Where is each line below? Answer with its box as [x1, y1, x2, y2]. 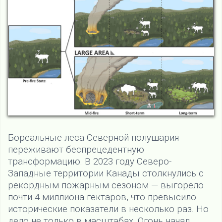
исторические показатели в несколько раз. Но [8, 204, 209, 215]
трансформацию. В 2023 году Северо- [8, 156, 171, 167]
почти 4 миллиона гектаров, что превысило [8, 192, 196, 203]
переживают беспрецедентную [8, 144, 144, 156]
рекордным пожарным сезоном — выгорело [8, 180, 204, 191]
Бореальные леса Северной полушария [8, 132, 179, 144]
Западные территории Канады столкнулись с [8, 168, 204, 179]
